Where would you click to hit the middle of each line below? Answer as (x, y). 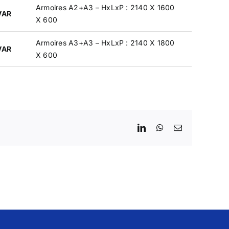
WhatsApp (181, 127)
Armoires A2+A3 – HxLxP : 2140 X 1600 (105, 7)
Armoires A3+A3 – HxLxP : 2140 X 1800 (105, 42)
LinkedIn (161, 127)
